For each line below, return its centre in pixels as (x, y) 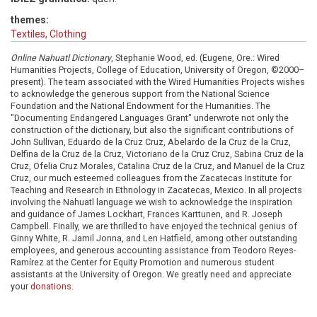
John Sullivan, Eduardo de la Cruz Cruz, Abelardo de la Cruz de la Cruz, (151, 142)
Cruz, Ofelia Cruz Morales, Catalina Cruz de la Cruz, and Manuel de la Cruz (158, 166)
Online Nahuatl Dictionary (61, 58)
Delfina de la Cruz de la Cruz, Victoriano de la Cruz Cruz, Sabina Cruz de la (157, 154)
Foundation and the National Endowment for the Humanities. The (140, 106)
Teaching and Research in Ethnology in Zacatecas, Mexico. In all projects (156, 190)
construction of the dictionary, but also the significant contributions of (152, 130)
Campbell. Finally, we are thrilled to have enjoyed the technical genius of (154, 226)
